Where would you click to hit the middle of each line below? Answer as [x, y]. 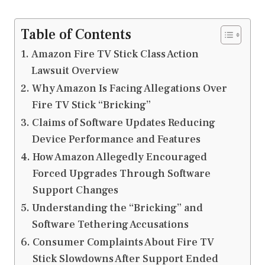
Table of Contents [76, 35]
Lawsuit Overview [75, 71]
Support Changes [75, 190]
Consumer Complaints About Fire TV [123, 243]
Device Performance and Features [116, 140]
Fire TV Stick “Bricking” [91, 105]
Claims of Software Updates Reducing [123, 123]
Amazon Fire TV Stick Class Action [115, 54]
